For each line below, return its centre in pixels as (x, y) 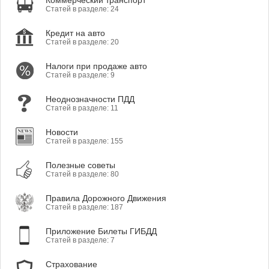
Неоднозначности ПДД (90, 99)
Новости (62, 132)
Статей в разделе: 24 (82, 9)
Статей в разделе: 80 (82, 174)
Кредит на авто (75, 33)
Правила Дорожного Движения (106, 198)
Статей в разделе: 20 (82, 42)
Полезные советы (80, 165)
